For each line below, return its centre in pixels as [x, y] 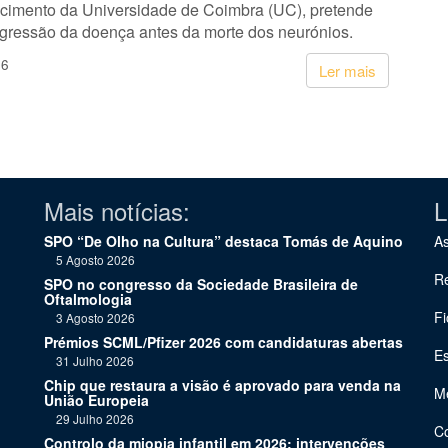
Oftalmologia [88, 299]
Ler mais [347, 70]
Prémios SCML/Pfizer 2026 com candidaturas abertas [223, 342]
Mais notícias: [117, 210]
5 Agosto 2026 [89, 259]
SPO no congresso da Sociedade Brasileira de [201, 284]
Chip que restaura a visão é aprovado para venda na [222, 385]
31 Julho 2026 [89, 360]
